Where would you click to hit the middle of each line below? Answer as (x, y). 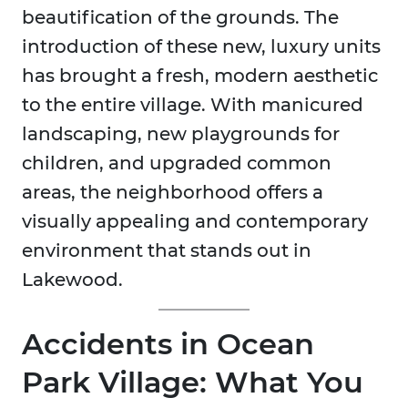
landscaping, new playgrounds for (181, 134)
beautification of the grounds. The (180, 18)
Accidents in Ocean (168, 344)
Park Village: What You (193, 382)
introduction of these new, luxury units (201, 47)
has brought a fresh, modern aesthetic (200, 76)
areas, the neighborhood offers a (173, 193)
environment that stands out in (167, 251)
